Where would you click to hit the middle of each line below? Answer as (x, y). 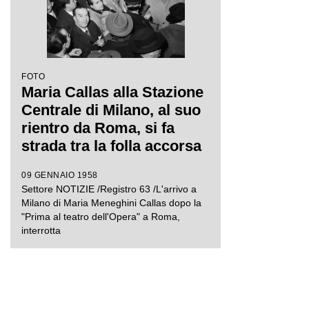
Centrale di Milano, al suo (111, 110)
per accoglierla (74, 164)
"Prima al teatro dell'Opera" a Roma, (101, 217)
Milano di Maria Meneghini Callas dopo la (111, 203)
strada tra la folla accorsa (111, 146)
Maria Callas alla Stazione (112, 92)
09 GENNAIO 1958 (60, 175)
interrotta (41, 230)
